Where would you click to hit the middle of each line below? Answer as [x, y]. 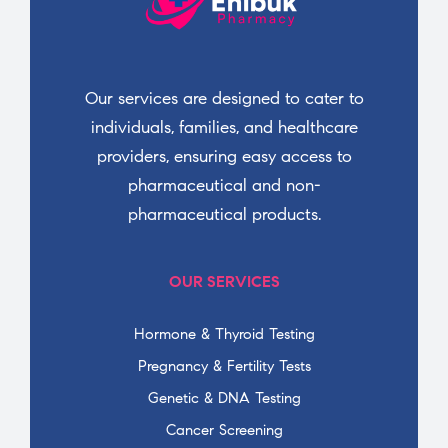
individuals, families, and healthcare [224, 127]
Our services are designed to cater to [224, 98]
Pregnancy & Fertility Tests [224, 365]
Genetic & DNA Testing [224, 397]
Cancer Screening [224, 429]
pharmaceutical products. [224, 214]
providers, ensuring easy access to [224, 156]
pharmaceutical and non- [224, 185]
